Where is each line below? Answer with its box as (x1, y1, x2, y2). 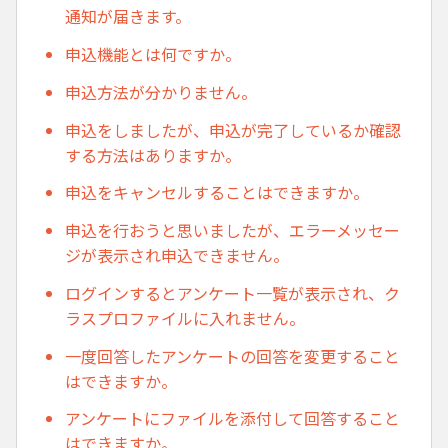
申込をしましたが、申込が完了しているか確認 (65, 117, 401, 142)
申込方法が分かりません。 (65, 79, 257, 104)
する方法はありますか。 (65, 142, 241, 167)
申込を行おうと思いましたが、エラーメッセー (65, 218, 400, 243)
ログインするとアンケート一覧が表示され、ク (65, 280, 400, 305)
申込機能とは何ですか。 (65, 42, 241, 67)
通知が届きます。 (65, 4, 191, 29)
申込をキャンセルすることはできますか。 (65, 180, 369, 205)
